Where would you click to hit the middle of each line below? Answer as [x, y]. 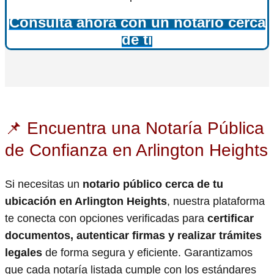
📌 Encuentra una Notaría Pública [135, 128]
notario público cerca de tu [153, 184]
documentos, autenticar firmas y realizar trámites [133, 236]
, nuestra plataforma [216, 202]
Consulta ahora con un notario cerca [137, 23]
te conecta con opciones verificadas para [106, 219]
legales [24, 253]
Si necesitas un [44, 184]
